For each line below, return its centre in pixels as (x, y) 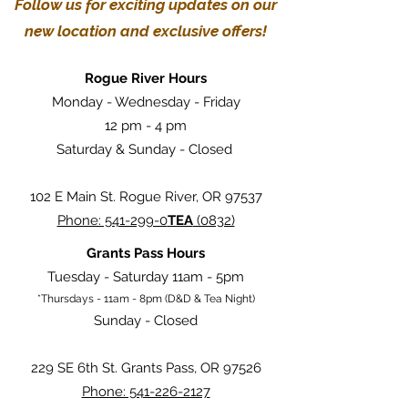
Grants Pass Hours (146, 253)
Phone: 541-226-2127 (146, 391)
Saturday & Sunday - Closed (146, 149)
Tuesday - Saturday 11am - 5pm (146, 276)
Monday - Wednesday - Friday (146, 102)
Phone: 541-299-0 (112, 220)
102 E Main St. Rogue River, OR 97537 (146, 196)
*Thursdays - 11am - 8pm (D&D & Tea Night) (146, 298)
